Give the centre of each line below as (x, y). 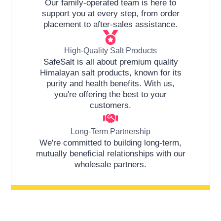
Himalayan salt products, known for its (110, 73)
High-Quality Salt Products (110, 50)
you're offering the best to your (110, 94)
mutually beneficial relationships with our (110, 153)
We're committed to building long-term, (110, 143)
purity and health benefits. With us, (110, 83)
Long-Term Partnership (110, 131)
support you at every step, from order (110, 13)
